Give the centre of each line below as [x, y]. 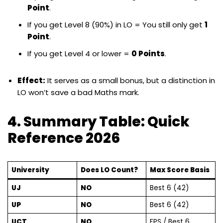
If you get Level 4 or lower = [79, 53]
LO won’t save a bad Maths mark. [78, 92]
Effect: [31, 80]
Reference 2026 [64, 138]
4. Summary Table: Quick [99, 121]
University [30, 170]
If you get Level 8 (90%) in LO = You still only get [116, 24]
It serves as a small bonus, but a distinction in [130, 80]
